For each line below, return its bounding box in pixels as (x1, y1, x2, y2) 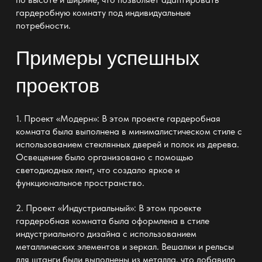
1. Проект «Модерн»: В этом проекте (15, 112, 167, 124)
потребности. (15, 19, 71, 31)
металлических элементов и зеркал (15, 241, 157, 253)
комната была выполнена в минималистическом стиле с (15, 125, 242, 137)
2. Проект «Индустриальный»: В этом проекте (15, 202, 201, 214)
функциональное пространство (15, 177, 142, 188)
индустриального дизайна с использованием (15, 228, 196, 240)
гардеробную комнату (15, 6, 106, 18)
